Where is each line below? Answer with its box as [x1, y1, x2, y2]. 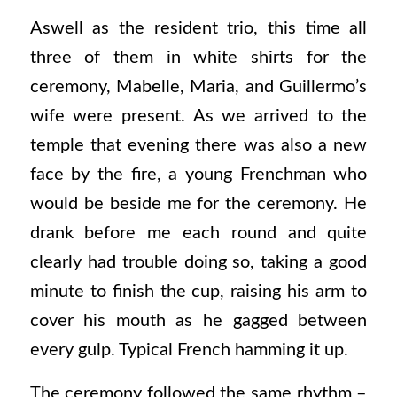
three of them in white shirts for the [29, 48, 368, 66]
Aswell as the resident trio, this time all [29, 19, 368, 37]
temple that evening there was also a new [29, 136, 368, 154]
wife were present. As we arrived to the [29, 106, 368, 125]
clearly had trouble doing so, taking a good [29, 253, 368, 271]
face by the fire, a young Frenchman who [29, 165, 368, 183]
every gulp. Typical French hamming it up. [29, 340, 348, 359]
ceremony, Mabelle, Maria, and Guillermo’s [29, 77, 368, 96]
